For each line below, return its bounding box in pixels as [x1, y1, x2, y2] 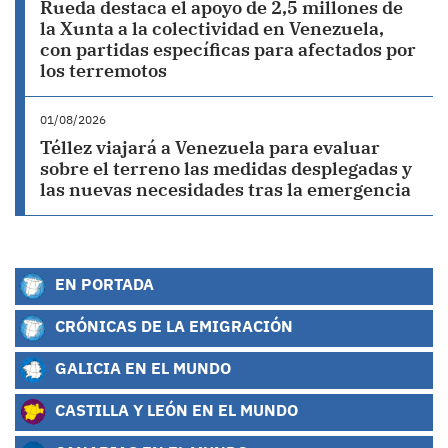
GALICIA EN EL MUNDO [51, 357, 231, 379]
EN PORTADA [51, 273, 154, 295]
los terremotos [40, 59, 167, 82]
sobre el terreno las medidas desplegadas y [40, 157, 412, 180]
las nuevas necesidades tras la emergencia [40, 178, 411, 201]
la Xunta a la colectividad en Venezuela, [40, 17, 384, 40]
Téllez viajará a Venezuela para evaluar [40, 136, 380, 159]
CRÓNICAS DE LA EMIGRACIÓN [51, 315, 293, 337]
